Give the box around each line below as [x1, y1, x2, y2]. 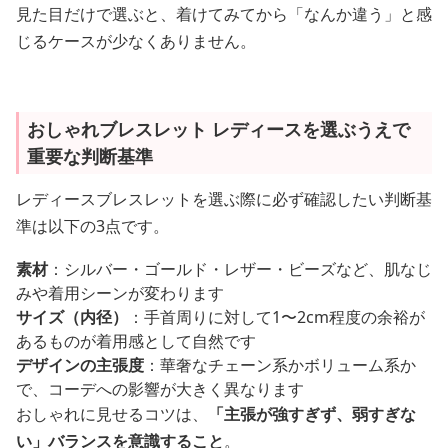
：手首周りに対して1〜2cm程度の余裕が [128, 306, 425, 328]
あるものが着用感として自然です [16, 330, 256, 352]
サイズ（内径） [16, 306, 128, 328]
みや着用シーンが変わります [16, 282, 224, 304]
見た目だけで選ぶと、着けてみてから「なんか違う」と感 [16, 3, 432, 25]
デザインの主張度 [16, 354, 144, 376]
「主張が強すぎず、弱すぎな [208, 403, 416, 425]
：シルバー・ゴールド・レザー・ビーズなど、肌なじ [48, 258, 432, 280]
